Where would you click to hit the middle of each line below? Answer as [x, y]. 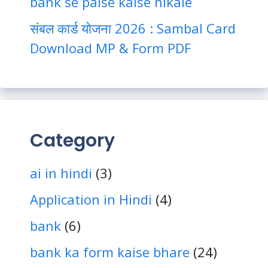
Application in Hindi [91, 200]
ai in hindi [61, 173]
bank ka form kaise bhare [110, 252]
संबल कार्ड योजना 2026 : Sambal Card [133, 28]
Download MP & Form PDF [110, 48]
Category [72, 141]
